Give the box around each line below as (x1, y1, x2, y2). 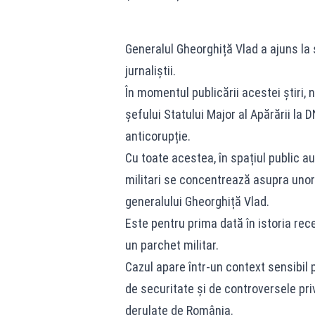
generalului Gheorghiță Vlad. (124, 194, 269, 209)
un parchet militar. (124, 238, 219, 252)
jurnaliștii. (124, 63, 176, 78)
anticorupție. (124, 129, 191, 143)
